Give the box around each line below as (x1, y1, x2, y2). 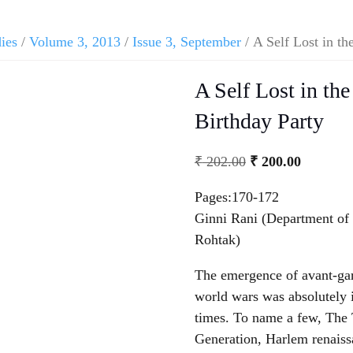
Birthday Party (194, 109, 324, 133)
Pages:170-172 (194, 188, 279, 205)
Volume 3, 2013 (29, 34, 121, 50)
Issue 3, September (132, 34, 241, 50)
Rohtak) (194, 231, 240, 247)
